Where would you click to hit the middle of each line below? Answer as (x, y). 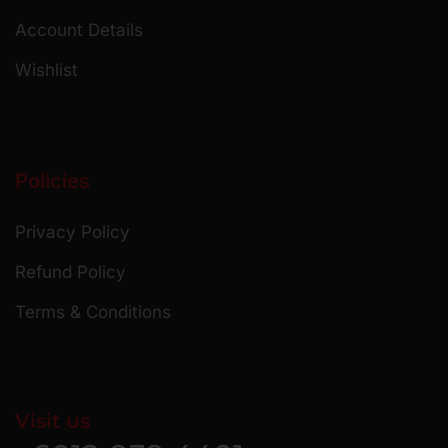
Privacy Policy (72, 232)
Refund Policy (70, 272)
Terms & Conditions (93, 312)
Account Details (79, 30)
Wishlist (46, 70)
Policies (52, 181)
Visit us (52, 420)
